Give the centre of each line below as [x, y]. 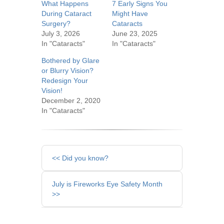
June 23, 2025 [135, 33]
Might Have [130, 13]
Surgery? [56, 23]
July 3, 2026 [60, 33]
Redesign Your [64, 80]
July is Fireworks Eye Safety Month [107, 184]
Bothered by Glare [70, 60]
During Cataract [66, 13]
